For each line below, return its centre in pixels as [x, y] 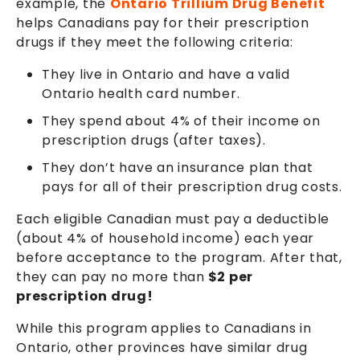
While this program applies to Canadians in [164, 328]
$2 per [229, 276]
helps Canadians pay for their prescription [163, 22]
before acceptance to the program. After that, [179, 257]
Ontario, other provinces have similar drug [162, 347]
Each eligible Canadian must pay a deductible [173, 219]
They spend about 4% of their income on [181, 121]
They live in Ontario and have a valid [166, 74]
